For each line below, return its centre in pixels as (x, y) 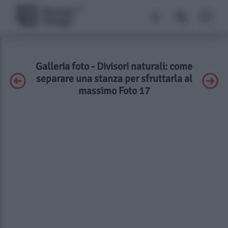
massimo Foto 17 (114, 91)
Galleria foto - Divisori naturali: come (114, 66)
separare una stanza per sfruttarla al (114, 79)
